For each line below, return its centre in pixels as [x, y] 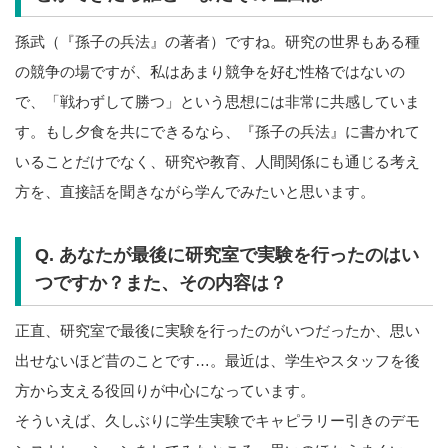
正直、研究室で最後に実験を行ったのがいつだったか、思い [217, 331]
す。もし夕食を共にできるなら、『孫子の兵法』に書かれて [217, 131]
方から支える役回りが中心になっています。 [165, 391]
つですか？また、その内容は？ [160, 283]
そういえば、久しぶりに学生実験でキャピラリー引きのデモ [217, 421]
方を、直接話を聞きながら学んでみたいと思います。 [195, 191]
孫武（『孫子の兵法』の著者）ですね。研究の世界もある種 [217, 41]
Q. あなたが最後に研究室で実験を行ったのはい [226, 255]
